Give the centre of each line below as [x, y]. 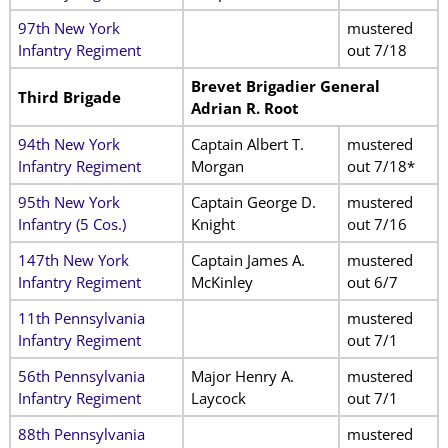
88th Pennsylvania [81, 434]
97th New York [68, 28]
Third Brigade [71, 97]
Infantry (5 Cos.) [71, 224]
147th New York [73, 260]
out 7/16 [376, 224]
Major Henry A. [242, 376]
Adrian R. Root [244, 108]
